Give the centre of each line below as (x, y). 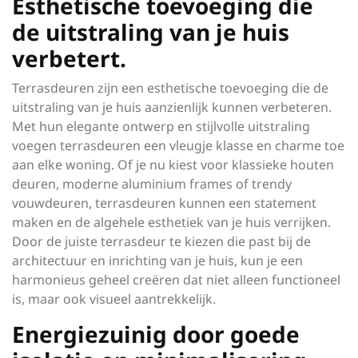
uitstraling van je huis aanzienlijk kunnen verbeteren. (172, 107)
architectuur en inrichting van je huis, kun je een (157, 261)
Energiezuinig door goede (156, 334)
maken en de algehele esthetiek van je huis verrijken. (171, 222)
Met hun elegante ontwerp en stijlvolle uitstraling (161, 126)
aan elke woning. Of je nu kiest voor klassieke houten (173, 165)
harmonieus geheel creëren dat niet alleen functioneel (176, 280)
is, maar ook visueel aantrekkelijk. (114, 299)
